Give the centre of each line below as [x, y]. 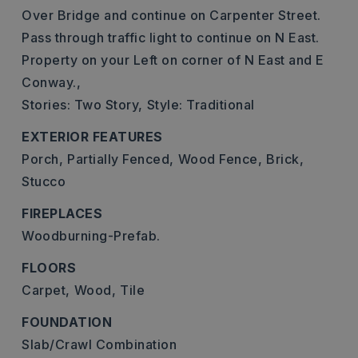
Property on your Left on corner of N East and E [173, 60]
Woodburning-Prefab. [91, 236]
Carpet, [46, 290]
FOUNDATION [67, 322]
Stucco [44, 181]
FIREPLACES [62, 213]
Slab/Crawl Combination [99, 344]
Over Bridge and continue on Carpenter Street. [171, 15]
